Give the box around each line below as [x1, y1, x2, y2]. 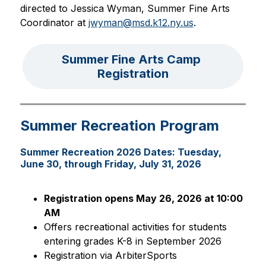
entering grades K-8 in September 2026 [43, 235, 221, 247]
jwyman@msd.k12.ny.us [88, 17, 194, 28]
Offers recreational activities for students [43, 221, 227, 233]
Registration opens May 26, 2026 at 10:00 [43, 192, 243, 204]
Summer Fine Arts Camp [62, 52, 201, 66]
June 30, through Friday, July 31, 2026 [20, 158, 201, 170]
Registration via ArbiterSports [43, 249, 177, 261]
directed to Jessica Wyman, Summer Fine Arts [20, 2, 230, 14]
